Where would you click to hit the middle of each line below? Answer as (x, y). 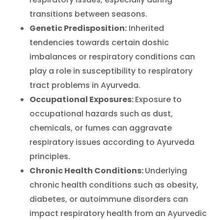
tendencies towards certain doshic (99, 42)
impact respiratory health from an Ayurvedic (118, 213)
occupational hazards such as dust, (101, 113)
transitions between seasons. (88, 14)
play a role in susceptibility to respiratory (111, 71)
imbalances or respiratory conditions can (112, 56)
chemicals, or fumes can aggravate (101, 128)
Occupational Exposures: (82, 99)
